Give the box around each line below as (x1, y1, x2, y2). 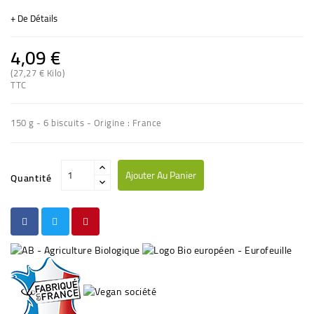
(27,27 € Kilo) (11, 64, 64, 81)
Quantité (11, 168, 52, 187)
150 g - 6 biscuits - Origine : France (11, 114, 162, 131)
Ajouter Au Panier (125, 165, 196, 184)
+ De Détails (11, 9, 57, 27)
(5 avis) (109, 77, 142, 91)
